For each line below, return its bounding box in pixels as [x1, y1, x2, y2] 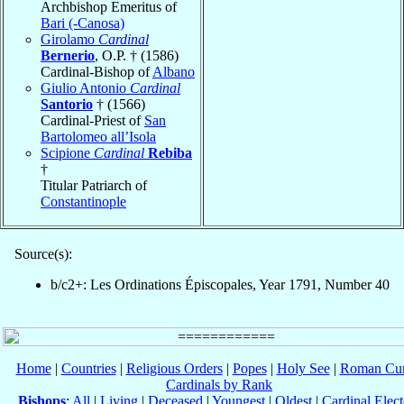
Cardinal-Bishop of [41, 63, 152, 79]
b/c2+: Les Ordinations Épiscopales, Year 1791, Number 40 [50, 276, 390, 292]
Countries [60, 360, 116, 376]
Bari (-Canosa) [41, 14, 124, 31]
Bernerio [41, 47, 95, 63]
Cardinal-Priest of [41, 112, 144, 128]
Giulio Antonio [41, 79, 130, 96]
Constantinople [41, 193, 126, 209]
